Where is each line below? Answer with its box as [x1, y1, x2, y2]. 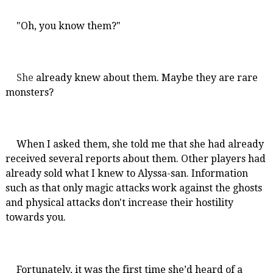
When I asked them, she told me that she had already [16, 138, 264, 151]
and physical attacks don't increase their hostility [5, 197, 233, 209]
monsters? [5, 87, 54, 99]
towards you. [5, 211, 66, 224]
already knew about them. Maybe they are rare [33, 72, 258, 84]
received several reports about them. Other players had [5, 153, 266, 165]
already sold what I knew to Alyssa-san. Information [5, 168, 248, 180]
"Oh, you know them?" [16, 19, 121, 32]
